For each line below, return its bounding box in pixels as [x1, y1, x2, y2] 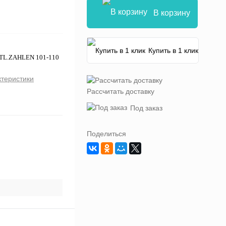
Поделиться [87, 130, 126, 138]
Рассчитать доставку [87, 87, 154, 96]
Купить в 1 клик [148, 46, 198, 55]
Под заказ [130, 104, 162, 112]
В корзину [153, 9, 190, 18]
